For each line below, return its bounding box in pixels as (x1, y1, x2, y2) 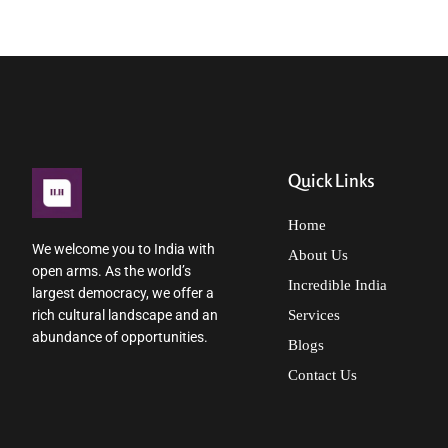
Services (288, 307, 340, 324)
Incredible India (288, 277, 387, 294)
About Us (288, 247, 348, 264)
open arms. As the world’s (32, 262, 191, 279)
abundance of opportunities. (32, 328, 208, 345)
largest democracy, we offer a (32, 284, 214, 301)
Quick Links (288, 169, 375, 192)
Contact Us (288, 367, 357, 384)
